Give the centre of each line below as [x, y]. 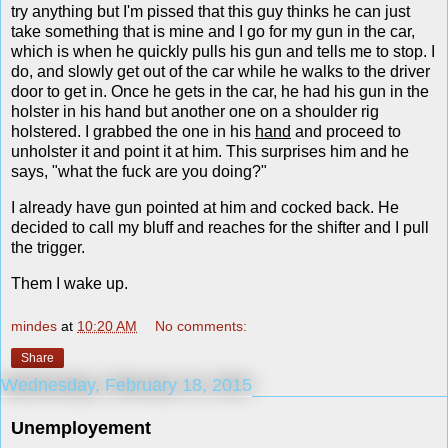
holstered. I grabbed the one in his [133, 132]
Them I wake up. [69, 283]
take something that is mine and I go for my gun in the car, [213, 32]
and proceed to [346, 132]
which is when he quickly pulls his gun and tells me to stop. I [223, 52]
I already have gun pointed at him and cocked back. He [205, 207]
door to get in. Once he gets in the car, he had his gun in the [220, 92]
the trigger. [48, 247]
